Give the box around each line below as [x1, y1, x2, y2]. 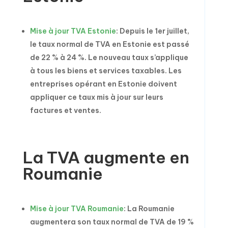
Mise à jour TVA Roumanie [30, 204, 124, 213]
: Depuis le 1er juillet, [116, 26, 189, 36]
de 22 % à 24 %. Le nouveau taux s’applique [30, 53, 188, 62]
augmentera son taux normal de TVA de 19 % [30, 217, 194, 226]
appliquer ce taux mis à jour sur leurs [30, 93, 163, 102]
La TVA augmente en [22, 147, 189, 167]
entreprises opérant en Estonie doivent [30, 79, 177, 89]
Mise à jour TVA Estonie [30, 26, 116, 36]
